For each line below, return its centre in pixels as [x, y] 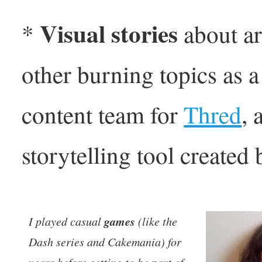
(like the [156, 221]
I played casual [67, 221]
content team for [103, 115]
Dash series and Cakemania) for [105, 242]
